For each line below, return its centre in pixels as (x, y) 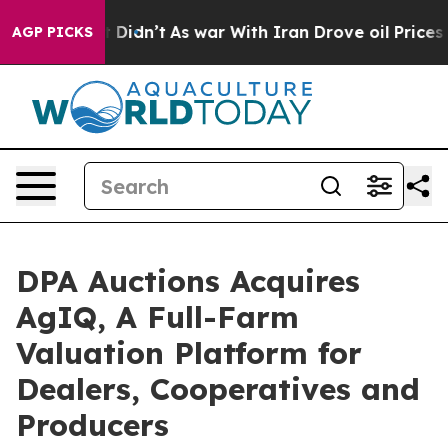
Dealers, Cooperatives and (218, 389)
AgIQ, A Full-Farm (157, 317)
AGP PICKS (52, 32)
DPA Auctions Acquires (188, 281)
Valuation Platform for (189, 353)
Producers (92, 425)
